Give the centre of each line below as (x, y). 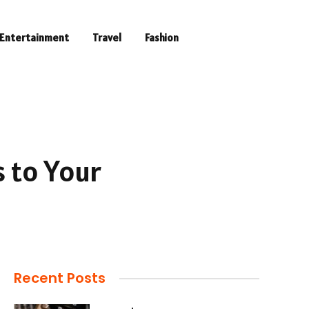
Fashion (161, 38)
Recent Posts (60, 278)
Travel (107, 38)
